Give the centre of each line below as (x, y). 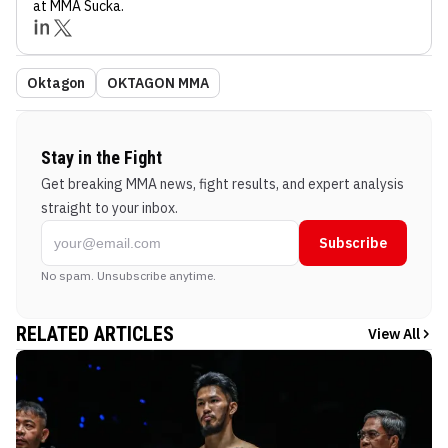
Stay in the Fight (101, 157)
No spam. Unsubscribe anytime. (128, 275)
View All (394, 333)
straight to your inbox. (109, 207)
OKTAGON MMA (158, 82)
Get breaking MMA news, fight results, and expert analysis (222, 183)
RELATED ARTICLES (95, 333)
